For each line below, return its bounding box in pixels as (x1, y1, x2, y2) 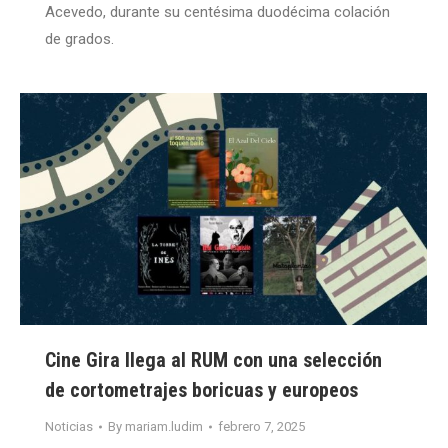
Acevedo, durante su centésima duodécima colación (45, 3, 390, 22)
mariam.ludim (125, 419, 203, 435)
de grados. (45, 30, 114, 49)
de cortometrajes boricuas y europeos (45, 378, 358, 403)
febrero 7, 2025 (218, 419, 305, 435)
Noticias (45, 419, 93, 435)
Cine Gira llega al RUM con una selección (45, 348, 382, 373)
